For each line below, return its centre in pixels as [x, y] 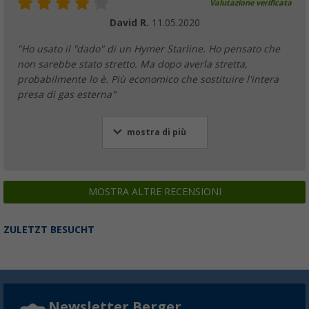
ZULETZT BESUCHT [49, 229]
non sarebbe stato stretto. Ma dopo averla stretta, [132, 64]
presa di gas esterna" [67, 94]
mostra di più [156, 132]
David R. [130, 22]
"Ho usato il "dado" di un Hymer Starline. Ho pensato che [149, 49]
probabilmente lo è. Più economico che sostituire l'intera [148, 79]
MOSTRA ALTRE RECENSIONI [154, 191]
